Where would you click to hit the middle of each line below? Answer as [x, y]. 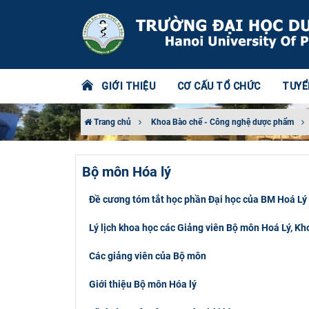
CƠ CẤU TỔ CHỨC [219, 86]
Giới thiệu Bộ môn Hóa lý [142, 284]
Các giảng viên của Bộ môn [147, 256]
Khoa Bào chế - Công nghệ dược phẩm [222, 122]
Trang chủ [111, 122]
